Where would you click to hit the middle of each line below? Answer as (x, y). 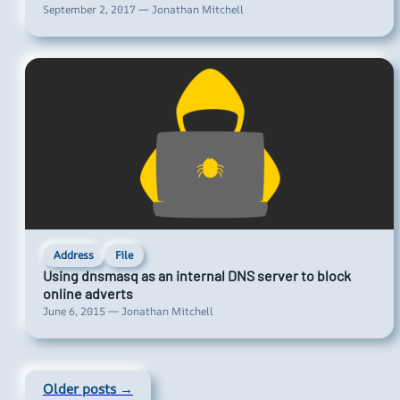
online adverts (88, 294)
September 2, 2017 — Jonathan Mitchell (143, 10)
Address (74, 255)
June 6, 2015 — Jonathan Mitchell (128, 312)
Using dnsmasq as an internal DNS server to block (197, 276)
